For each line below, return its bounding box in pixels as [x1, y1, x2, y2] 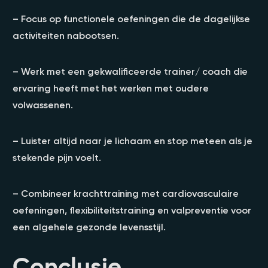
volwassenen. [13, 98, 73, 111]
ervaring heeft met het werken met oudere [13, 81, 209, 94]
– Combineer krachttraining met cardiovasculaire [13, 187, 239, 199]
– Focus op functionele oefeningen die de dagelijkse [13, 12, 250, 25]
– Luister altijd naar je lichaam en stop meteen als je [13, 134, 252, 147]
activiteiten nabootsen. [13, 29, 119, 41]
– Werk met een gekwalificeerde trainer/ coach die [13, 65, 248, 77]
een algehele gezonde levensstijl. [13, 220, 166, 233]
